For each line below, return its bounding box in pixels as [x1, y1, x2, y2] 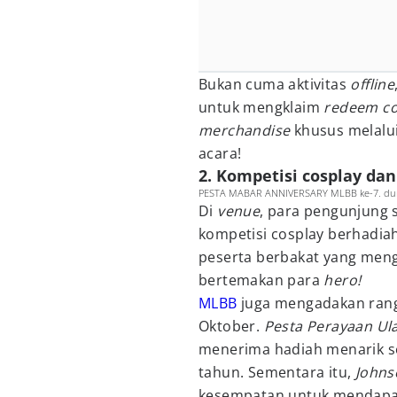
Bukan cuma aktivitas [198, 74, 351, 94]
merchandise [198, 121, 291, 140]
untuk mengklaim [198, 97, 324, 117]
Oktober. [198, 316, 264, 336]
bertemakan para [198, 270, 324, 290]
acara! [198, 144, 242, 163]
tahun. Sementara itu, [198, 362, 352, 382]
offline [350, 74, 395, 94]
